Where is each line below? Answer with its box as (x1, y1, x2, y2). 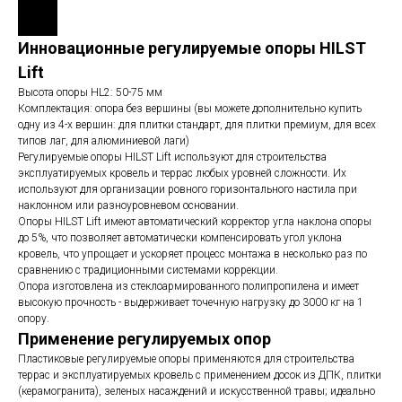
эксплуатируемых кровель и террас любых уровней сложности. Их (18, 167, 346, 179)
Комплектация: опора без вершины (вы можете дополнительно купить (18, 102, 362, 115)
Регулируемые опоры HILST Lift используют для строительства (18, 151, 327, 163)
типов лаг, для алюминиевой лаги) (18, 135, 189, 147)
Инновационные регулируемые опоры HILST (18, 39, 366, 57)
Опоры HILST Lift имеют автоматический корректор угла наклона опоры (18, 215, 371, 228)
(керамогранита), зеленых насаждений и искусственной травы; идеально (18, 385, 375, 398)
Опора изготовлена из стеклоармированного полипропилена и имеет (18, 280, 359, 293)
